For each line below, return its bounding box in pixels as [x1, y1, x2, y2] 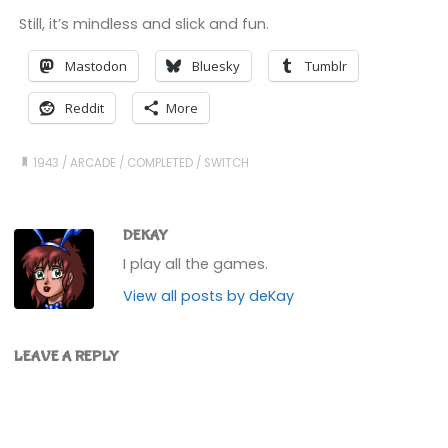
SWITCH [204, 154, 250, 171]
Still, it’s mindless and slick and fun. [18, 13, 269, 34]
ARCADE [70, 154, 117, 171]
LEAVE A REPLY [14, 347, 120, 366]
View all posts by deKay [123, 285, 295, 306]
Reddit [64, 99, 104, 118]
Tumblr [304, 57, 347, 76]
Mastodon [64, 57, 127, 76]
